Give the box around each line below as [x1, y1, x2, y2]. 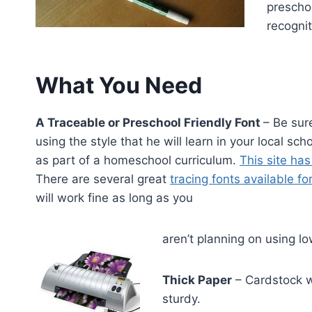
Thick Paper [162, 272, 232, 287]
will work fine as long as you [36, 190, 193, 205]
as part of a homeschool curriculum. [36, 153, 240, 167]
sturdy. [162, 291, 201, 306]
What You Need [36, 71, 202, 99]
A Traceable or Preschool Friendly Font [36, 115, 263, 130]
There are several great [36, 171, 170, 186]
